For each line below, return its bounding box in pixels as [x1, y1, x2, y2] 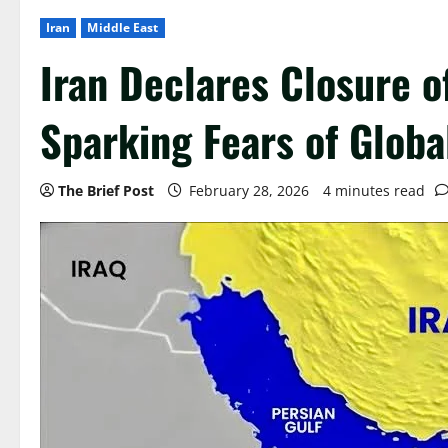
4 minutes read [323, 180, 425, 200]
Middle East [87, 18, 159, 36]
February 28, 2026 [185, 180, 313, 200]
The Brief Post [58, 180, 154, 200]
